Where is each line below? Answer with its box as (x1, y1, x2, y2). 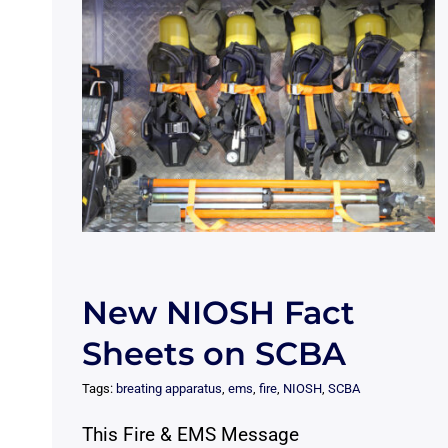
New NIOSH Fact (81, 293, 355, 333)
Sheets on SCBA (81, 334, 346, 374)
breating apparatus (115, 381, 222, 397)
